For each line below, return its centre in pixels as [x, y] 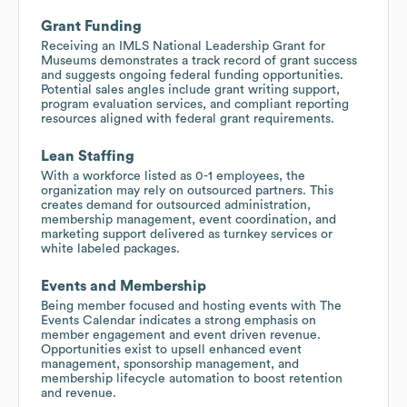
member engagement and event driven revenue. [181, 335]
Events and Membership [124, 286]
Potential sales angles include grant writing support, [190, 89]
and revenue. [79, 393]
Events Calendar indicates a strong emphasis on [179, 320]
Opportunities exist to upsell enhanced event [171, 349]
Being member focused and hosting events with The [191, 306]
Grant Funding [91, 26]
